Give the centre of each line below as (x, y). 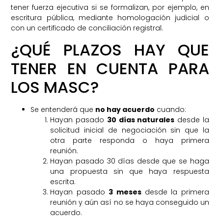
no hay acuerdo (125, 109)
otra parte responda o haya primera (130, 140)
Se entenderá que (63, 109)
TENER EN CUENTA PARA (110, 68)
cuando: (171, 109)
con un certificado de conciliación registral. (87, 28)
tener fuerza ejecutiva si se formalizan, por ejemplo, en (110, 8)
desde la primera (175, 192)
